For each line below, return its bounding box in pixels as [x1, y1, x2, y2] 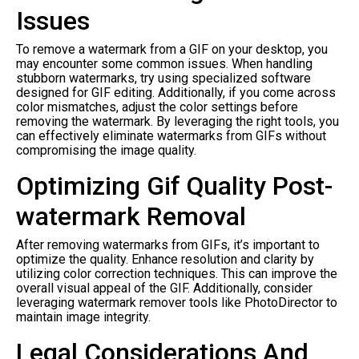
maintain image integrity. [16, 309, 151, 325]
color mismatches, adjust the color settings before [16, 99, 298, 115]
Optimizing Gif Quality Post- [16, 170, 333, 201]
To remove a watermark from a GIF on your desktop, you [16, 41, 328, 57]
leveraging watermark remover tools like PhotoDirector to [16, 294, 337, 310]
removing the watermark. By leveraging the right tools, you [16, 113, 339, 129]
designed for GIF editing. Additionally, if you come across [16, 84, 336, 100]
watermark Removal [16, 200, 246, 232]
